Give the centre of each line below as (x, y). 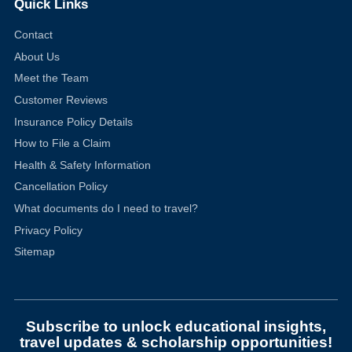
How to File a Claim (62, 143)
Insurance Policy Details (73, 121)
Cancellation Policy (60, 187)
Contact (33, 35)
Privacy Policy (48, 230)
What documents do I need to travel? (106, 208)
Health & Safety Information (82, 165)
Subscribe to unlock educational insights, (176, 326)
